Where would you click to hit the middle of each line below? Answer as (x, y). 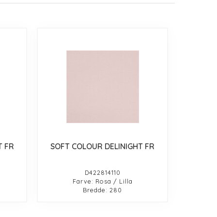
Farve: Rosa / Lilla (102, 181)
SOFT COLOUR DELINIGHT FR (103, 146)
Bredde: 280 (103, 190)
